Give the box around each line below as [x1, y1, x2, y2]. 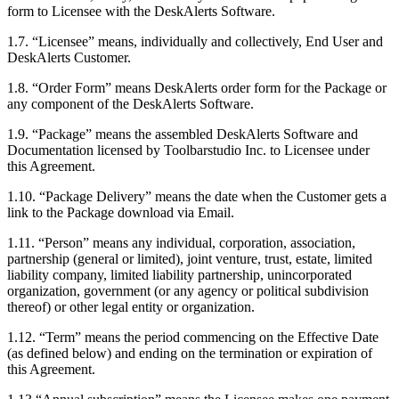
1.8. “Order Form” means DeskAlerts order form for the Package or [7, 79, 387, 95]
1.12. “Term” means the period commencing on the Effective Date [7, 329, 379, 345]
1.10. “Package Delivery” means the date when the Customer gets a [7, 188, 387, 204]
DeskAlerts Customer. [7, 49, 131, 65]
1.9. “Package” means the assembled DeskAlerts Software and [7, 126, 358, 142]
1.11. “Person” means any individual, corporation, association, [7, 234, 355, 250]
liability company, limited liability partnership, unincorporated [7, 266, 352, 282]
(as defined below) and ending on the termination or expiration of [7, 345, 372, 361]
